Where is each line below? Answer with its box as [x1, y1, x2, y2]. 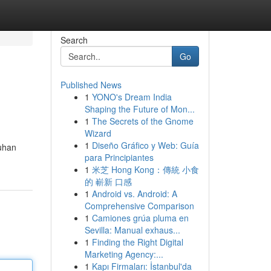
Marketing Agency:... [84, 248, 163, 260]
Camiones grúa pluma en [91, 212, 189, 224]
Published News [60, 79, 122, 91]
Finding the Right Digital [91, 236, 183, 248]
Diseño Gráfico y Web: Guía [91, 139, 199, 151]
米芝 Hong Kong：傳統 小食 [91, 163, 199, 175]
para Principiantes [84, 151, 154, 163]
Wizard [84, 127, 111, 139]
